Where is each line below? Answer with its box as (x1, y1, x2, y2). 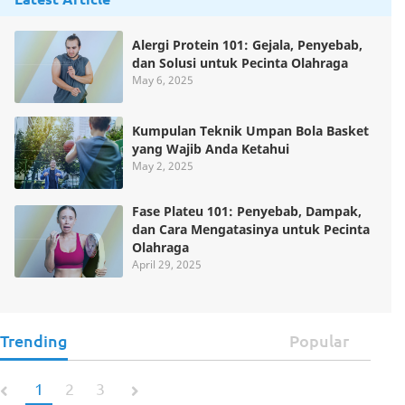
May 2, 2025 (132, 157, 193, 174)
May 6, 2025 (132, 71, 193, 88)
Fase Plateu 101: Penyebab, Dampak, (132, 202, 362, 220)
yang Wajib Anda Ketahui (132, 139, 289, 157)
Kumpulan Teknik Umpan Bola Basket (132, 121, 369, 139)
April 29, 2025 (132, 256, 202, 272)
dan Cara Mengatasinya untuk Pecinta (132, 220, 370, 238)
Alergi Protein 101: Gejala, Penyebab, (132, 35, 363, 53)
